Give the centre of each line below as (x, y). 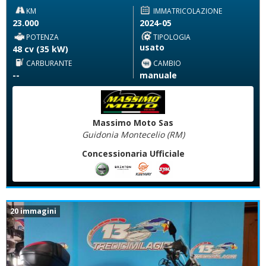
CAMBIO (167, 63)
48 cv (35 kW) (40, 49)
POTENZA (42, 37)
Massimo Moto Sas (133, 123)
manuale (158, 75)
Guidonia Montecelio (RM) (133, 134)
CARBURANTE (49, 63)
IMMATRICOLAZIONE (187, 11)
